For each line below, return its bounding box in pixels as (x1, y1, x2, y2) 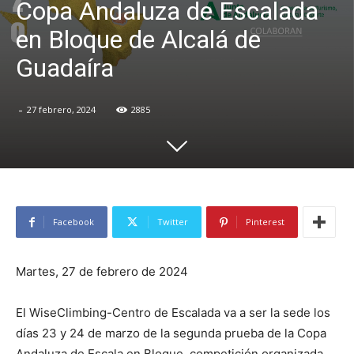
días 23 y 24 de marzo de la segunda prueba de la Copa (16, 326, 326, 341)
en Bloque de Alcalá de (16, 24, 261, 55)
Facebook (53, 216, 94, 228)
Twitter (157, 216, 188, 228)
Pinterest (246, 216, 284, 228)
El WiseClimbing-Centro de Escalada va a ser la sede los (16, 305, 330, 321)
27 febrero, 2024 (27, 104, 96, 116)
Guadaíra (16, 53, 114, 84)
